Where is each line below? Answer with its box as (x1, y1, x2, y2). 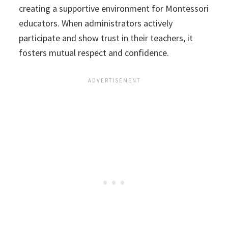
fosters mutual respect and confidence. (19, 47, 169, 59)
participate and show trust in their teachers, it (19, 32, 193, 44)
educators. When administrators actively (19, 17, 173, 30)
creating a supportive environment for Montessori (19, 3, 209, 15)
